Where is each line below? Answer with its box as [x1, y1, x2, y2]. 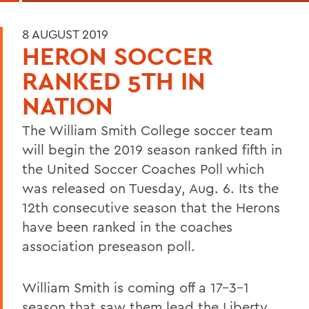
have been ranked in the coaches [22, 217, 232, 235]
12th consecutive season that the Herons [22, 198, 280, 216]
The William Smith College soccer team [22, 121, 272, 139]
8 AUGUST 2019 [22, 26, 108, 42]
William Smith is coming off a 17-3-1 [22, 278, 249, 296]
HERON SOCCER [22, 39, 213, 72]
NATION [22, 89, 113, 121]
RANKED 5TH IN [22, 64, 206, 97]
